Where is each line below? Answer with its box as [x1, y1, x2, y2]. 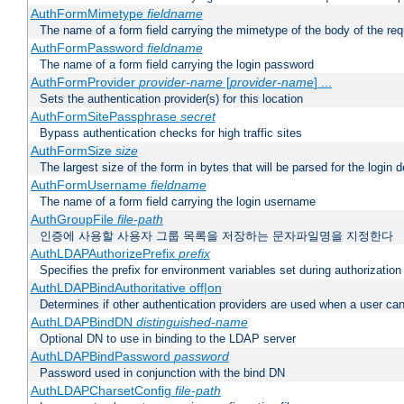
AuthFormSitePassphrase [30, 109, 180, 124]
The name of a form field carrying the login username [40, 195, 316, 209]
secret [179, 109, 216, 124]
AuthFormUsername [30, 178, 151, 193]
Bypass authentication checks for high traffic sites [40, 126, 302, 141]
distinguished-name [135, 315, 248, 330]
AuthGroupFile [30, 212, 117, 227]
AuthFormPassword [30, 41, 147, 56]
